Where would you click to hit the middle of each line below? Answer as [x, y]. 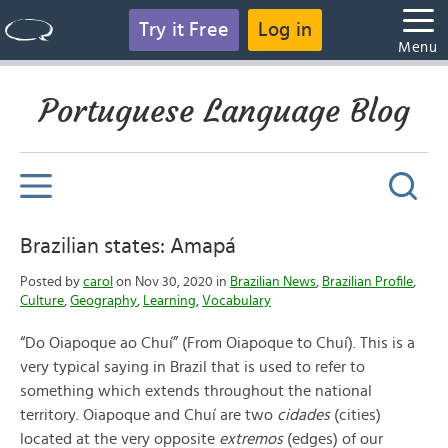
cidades [303, 415]
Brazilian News [273, 282]
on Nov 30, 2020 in [171, 282]
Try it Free [183, 30]
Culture [42, 301]
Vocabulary [236, 301]
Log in [285, 30]
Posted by [51, 282]
